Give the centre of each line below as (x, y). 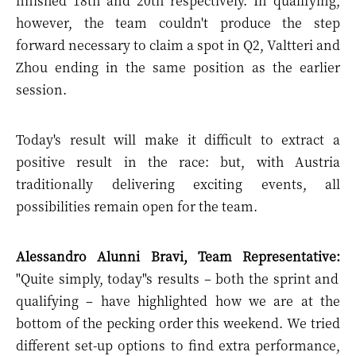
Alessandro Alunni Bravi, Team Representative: (178, 256)
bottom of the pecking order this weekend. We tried (178, 323)
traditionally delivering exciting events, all (178, 184)
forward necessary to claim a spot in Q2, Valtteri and (178, 45)
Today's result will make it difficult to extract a (178, 139)
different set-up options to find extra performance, (178, 345)
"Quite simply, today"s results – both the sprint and (178, 279)
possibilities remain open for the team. (137, 206)
